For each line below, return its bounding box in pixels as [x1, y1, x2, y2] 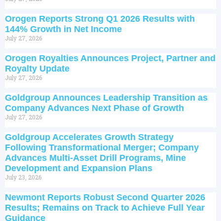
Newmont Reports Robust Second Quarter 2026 [5, 192, 205, 203]
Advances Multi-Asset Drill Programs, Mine [5, 153, 186, 163]
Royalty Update [5, 64, 70, 74]
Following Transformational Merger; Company [5, 143, 199, 153]
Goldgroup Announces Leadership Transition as [5, 93, 208, 103]
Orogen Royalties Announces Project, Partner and [5, 53, 216, 64]
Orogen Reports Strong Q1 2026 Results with [5, 14, 195, 24]
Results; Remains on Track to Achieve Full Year [5, 203, 205, 213]
